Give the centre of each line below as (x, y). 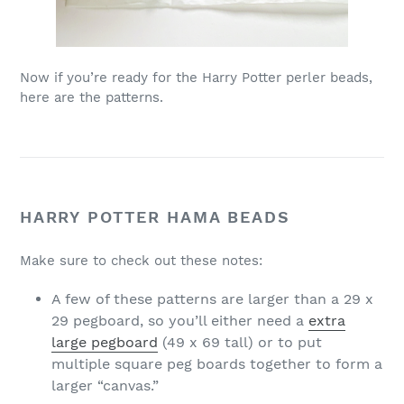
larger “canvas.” (105, 385)
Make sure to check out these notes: (141, 261)
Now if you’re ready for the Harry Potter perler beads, (196, 77)
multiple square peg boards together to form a (217, 363)
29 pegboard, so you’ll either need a (180, 320)
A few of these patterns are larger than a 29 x (212, 298)
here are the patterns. (92, 97)
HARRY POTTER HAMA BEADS (155, 216)
